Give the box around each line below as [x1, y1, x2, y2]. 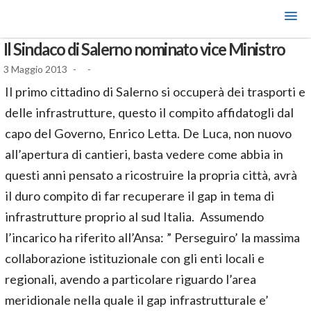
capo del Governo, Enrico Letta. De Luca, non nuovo [5, 126, 292, 141]
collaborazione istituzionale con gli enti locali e [5, 251, 264, 266]
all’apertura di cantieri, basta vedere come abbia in [5, 146, 283, 162]
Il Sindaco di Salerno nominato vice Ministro [3, 40, 285, 59]
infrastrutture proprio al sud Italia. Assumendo [5, 209, 264, 224]
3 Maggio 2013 [3, 63, 67, 75]
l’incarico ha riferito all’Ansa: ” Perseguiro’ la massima [5, 230, 300, 245]
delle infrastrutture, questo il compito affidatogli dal [5, 105, 294, 120]
